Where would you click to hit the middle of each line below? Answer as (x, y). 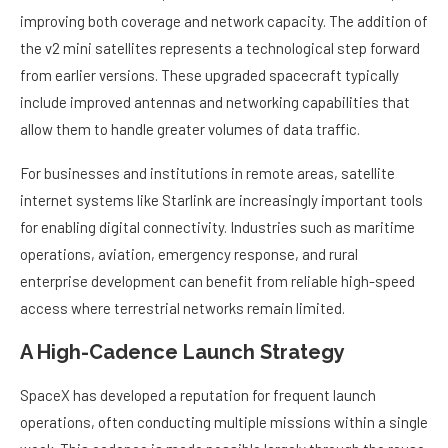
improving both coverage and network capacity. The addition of (224, 21)
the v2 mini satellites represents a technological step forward (220, 48)
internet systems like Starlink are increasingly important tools (221, 200)
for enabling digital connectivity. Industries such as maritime (217, 227)
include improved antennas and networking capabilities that (215, 102)
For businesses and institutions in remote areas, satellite (207, 173)
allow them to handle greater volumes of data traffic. (190, 129)
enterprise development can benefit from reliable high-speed (217, 281)
